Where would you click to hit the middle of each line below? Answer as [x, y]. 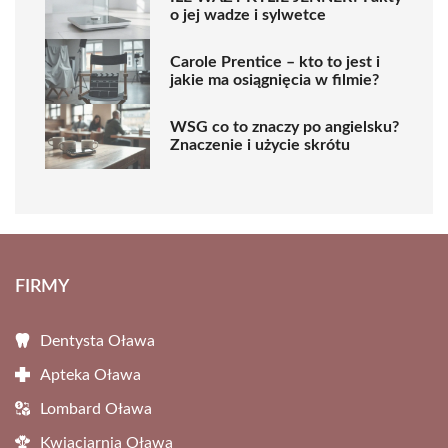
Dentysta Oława [97, 340]
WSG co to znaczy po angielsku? [284, 127]
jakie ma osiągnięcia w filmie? [274, 80]
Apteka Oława [90, 374]
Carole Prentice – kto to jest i [275, 62]
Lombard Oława [96, 408]
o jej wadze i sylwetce [248, 15]
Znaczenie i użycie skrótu [260, 145]
